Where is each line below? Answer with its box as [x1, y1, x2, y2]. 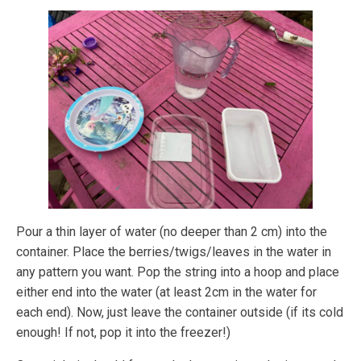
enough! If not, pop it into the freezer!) [16, 324, 230, 340]
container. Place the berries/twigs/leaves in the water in [16, 243, 331, 259]
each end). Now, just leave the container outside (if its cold [16, 304, 343, 320]
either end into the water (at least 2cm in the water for [16, 284, 317, 300]
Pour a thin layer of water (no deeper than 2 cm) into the [16, 223, 327, 239]
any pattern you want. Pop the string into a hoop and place [16, 263, 339, 280]
